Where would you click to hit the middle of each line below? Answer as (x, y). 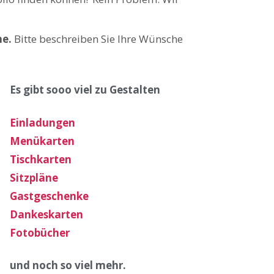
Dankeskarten (46, 214)
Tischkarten (40, 159)
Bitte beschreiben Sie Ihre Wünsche (98, 39)
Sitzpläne (34, 177)
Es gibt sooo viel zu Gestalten (85, 89)
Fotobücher (39, 232)
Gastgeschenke (49, 196)
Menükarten (42, 141)
